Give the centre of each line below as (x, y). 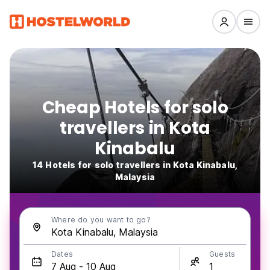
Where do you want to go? (101, 220)
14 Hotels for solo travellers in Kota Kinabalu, (135, 165)
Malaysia (135, 177)
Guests (222, 254)
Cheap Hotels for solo (135, 108)
